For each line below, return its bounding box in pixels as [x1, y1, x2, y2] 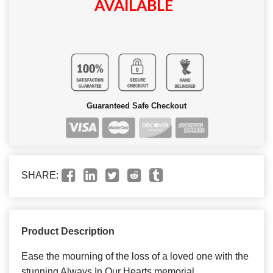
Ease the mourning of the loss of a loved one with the [21, 250, 249, 261]
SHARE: [21, 169, 58, 180]
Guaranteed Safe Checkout [87, 101, 186, 110]
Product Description [21, 225, 115, 236]
